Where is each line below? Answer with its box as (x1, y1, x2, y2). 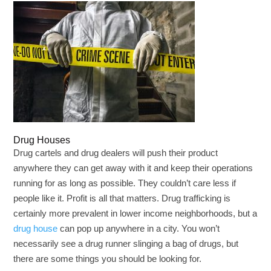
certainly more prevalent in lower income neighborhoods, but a (13, 208, 258, 218)
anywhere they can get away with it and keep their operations (13, 163, 253, 173)
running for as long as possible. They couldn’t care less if (13, 178, 237, 188)
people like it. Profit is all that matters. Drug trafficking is (13, 193, 231, 203)
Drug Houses (13, 135, 71, 145)
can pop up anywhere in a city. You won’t (57, 223, 220, 233)
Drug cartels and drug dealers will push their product (13, 148, 218, 158)
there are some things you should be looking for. (13, 253, 202, 264)
